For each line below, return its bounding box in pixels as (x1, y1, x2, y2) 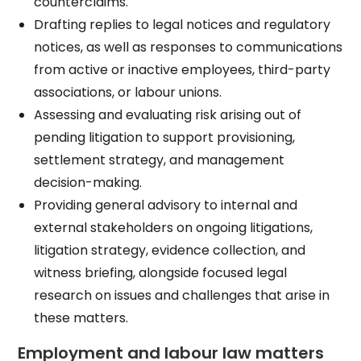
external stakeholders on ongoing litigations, (34, 218, 313, 237)
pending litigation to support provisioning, (34, 128, 296, 147)
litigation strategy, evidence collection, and (34, 241, 306, 259)
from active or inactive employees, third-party (34, 60, 331, 79)
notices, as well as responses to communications (34, 38, 343, 56)
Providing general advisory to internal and (34, 196, 298, 214)
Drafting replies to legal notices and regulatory (34, 15, 331, 34)
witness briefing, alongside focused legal (34, 263, 288, 282)
